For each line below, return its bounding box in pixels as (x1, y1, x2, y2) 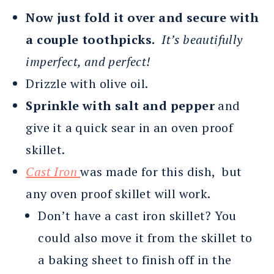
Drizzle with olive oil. (26, 75, 149, 92)
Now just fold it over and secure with (26, 9, 259, 26)
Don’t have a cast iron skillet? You (38, 207, 237, 224)
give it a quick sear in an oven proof (26, 119, 234, 136)
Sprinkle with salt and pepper (26, 97, 215, 114)
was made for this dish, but (80, 163, 242, 180)
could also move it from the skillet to (38, 229, 253, 246)
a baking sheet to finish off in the (38, 251, 232, 268)
